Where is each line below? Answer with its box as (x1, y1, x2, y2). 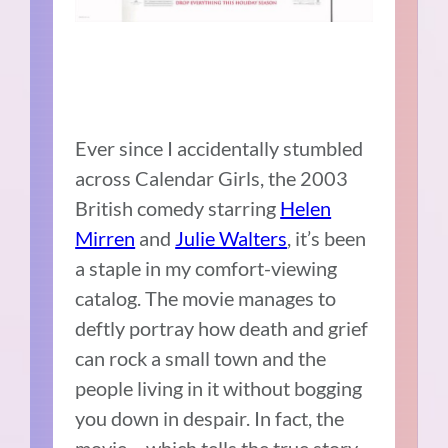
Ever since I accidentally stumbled (75, 135, 364, 160)
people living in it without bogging (75, 375, 363, 400)
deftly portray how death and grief (75, 315, 369, 340)
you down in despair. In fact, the (75, 405, 345, 430)
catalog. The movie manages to (75, 285, 337, 310)
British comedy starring (75, 195, 281, 220)
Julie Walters (175, 225, 288, 250)
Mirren (75, 225, 136, 250)
